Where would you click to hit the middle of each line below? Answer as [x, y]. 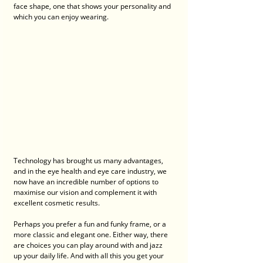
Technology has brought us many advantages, [89, 161]
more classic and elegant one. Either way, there [92, 235]
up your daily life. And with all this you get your [90, 256]
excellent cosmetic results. [58, 203]
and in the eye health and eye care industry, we [91, 171]
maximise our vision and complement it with [86, 193]
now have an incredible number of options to [87, 182]
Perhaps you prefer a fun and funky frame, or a [91, 224]
